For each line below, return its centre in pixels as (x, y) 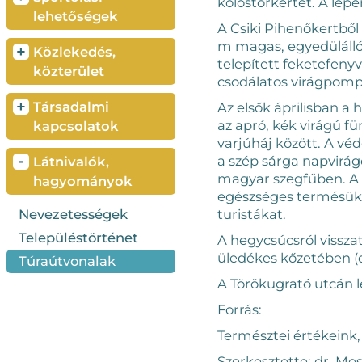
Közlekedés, (74, 52)
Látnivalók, (71, 162)
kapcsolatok (76, 126)
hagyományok (82, 181)
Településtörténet (78, 238)
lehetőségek (75, 16)
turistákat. (251, 214)
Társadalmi (71, 107)
